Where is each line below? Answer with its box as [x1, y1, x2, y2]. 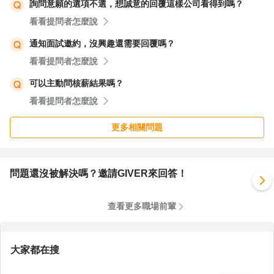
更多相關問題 [111, 122, 163, 132]
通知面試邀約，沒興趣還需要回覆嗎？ [29, 39, 175, 48]
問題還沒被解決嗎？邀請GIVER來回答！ [10, 168, 187, 179]
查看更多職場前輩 [108, 201, 176, 211]
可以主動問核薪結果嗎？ [29, 78, 124, 88]
